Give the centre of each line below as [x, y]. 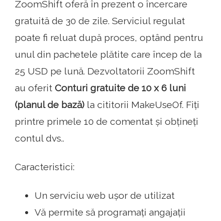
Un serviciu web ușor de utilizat [105, 196]
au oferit [35, 88]
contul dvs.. [39, 138]
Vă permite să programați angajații [110, 212]
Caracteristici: [45, 167]
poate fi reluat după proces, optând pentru [109, 38]
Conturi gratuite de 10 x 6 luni [120, 88]
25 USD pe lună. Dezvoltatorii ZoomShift [105, 71]
